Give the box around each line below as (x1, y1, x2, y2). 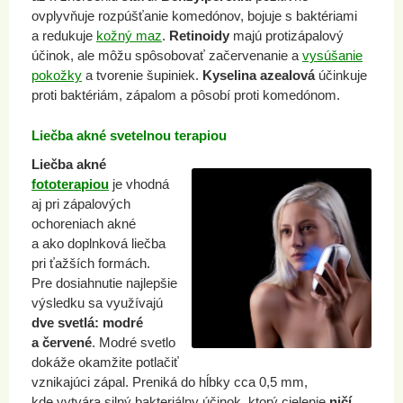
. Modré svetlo (92, 335, 175, 350)
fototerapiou (31, 176, 109, 192)
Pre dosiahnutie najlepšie (31, 275, 177, 291)
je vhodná (109, 176, 169, 192)
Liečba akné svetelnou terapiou (31, 128, 227, 143)
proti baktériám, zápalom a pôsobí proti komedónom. (31, 87, 340, 103)
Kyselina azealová (202, 67, 318, 83)
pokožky (31, 67, 82, 83)
